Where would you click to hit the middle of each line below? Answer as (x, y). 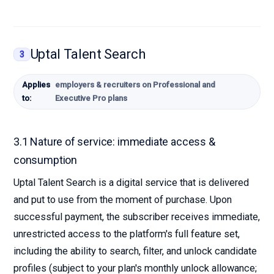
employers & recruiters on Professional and (135, 85)
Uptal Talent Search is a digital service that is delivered (131, 183)
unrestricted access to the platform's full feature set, (127, 234)
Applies (36, 85)
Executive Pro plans (91, 98)
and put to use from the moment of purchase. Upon (123, 200)
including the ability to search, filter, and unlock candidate (135, 251)
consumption (46, 160)
